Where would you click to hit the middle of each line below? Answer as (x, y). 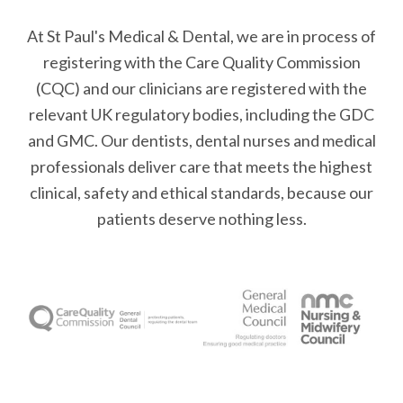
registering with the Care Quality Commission (201, 62)
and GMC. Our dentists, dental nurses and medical (201, 140)
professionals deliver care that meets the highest (201, 166)
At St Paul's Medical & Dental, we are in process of (201, 36)
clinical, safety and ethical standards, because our (201, 193)
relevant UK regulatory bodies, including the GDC (201, 114)
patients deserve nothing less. (201, 219)
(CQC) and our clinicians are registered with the (201, 88)
